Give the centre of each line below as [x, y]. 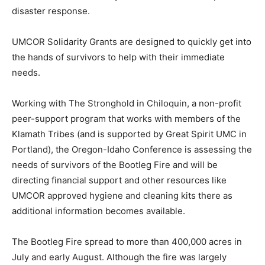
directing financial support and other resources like [119, 180]
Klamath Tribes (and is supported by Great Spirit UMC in [129, 134]
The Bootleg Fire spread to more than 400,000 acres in [127, 241]
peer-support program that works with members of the [126, 118]
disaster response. [51, 11]
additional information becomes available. [98, 211]
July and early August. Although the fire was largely [119, 257]
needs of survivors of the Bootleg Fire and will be [115, 164]
